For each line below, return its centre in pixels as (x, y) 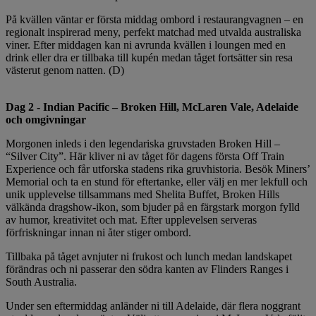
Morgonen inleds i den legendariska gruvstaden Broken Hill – (143, 143)
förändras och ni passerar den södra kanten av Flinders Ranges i (147, 269)
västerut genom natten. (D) (65, 70)
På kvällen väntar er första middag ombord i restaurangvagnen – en (154, 19)
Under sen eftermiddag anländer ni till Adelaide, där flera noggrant (153, 305)
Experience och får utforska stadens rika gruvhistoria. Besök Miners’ (158, 169)
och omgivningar (46, 119)
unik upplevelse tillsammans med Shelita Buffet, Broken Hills (142, 194)
